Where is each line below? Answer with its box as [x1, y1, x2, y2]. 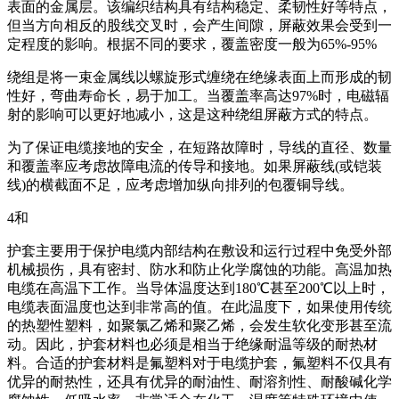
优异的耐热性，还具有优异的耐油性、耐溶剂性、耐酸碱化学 [7, 374, 392, 390]
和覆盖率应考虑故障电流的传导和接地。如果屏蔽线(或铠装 [7, 159, 382, 175]
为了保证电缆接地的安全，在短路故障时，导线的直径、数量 [7, 140, 392, 156]
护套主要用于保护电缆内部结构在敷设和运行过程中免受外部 [7, 243, 392, 259]
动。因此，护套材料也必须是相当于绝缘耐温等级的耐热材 [7, 337, 378, 353]
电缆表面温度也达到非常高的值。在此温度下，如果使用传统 [7, 299, 392, 315]
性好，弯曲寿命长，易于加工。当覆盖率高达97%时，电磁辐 [7, 88, 389, 104]
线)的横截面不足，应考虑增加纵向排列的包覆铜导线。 [7, 177, 354, 193]
